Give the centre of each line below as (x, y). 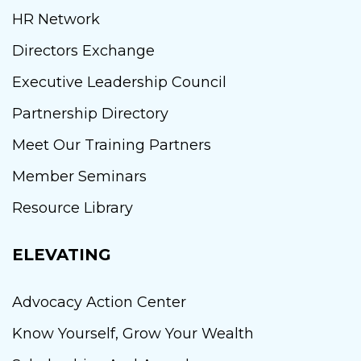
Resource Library (73, 207)
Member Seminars (79, 176)
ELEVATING (62, 254)
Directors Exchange (83, 50)
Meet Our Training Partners (112, 145)
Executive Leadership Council (119, 82)
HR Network (56, 19)
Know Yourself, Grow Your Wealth (133, 333)
